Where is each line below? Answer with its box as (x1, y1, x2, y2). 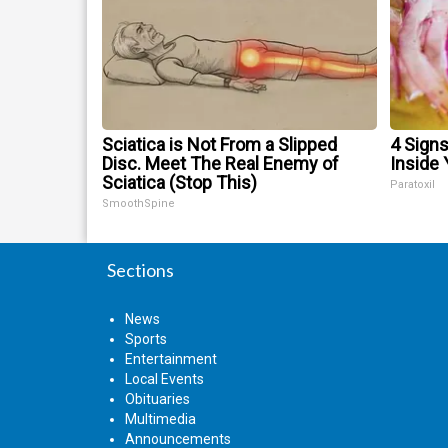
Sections (107, 259, 174, 282)
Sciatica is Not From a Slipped (102, 134, 337, 156)
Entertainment (125, 351, 217, 368)
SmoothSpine (102, 197, 175, 211)
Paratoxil (390, 178, 436, 192)
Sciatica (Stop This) (102, 172, 257, 194)
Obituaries (125, 391, 190, 408)
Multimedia (125, 411, 196, 428)
